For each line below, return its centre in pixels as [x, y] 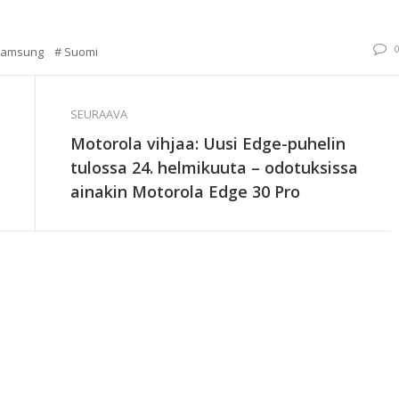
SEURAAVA [99, 114]
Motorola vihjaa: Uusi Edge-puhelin [208, 144]
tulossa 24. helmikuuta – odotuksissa [214, 168]
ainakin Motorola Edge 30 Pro [185, 192]
